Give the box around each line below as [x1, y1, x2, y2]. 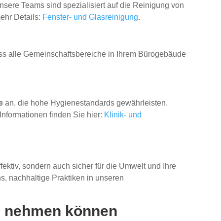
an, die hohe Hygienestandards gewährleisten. [3, 99, 168, 108]
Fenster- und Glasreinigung [42, 13, 139, 22]
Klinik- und [104, 110, 142, 119]
